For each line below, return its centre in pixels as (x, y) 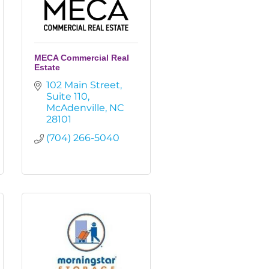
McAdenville (76, 108)
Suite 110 (67, 96)
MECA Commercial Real (82, 58)
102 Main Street (83, 85)
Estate (47, 67)
